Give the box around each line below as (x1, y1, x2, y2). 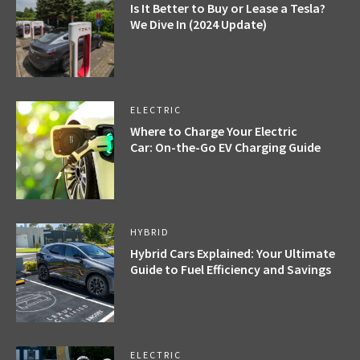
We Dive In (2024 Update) (130, 16, 268, 33)
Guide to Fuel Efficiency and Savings (130, 261, 332, 278)
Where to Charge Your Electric (130, 122, 298, 139)
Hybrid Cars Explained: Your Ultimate (130, 245, 336, 262)
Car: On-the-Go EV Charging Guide (130, 138, 321, 155)
